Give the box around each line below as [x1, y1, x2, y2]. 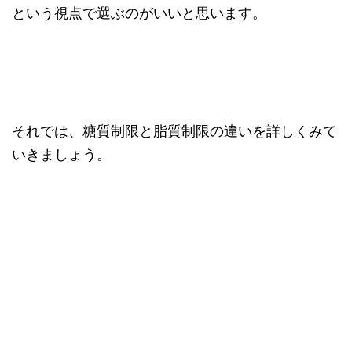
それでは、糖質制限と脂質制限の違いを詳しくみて [12, 123, 337, 139]
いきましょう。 [12, 146, 111, 163]
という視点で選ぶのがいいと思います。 [12, 5, 266, 21]
